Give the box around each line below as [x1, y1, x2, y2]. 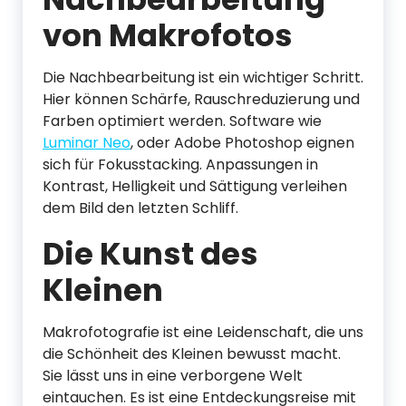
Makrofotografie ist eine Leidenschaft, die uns [43, 322, 363, 343]
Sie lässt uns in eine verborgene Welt [43, 365, 303, 386]
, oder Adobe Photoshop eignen [130, 132, 354, 153]
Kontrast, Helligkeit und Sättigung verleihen [43, 176, 347, 197]
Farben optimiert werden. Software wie [43, 111, 322, 131]
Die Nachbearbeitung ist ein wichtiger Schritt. [43, 67, 363, 88]
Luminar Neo [43, 132, 130, 153]
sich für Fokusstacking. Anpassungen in [43, 154, 318, 175]
